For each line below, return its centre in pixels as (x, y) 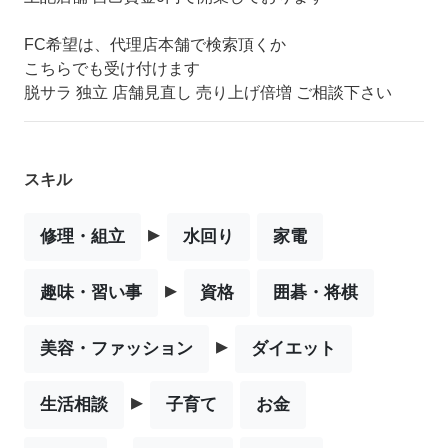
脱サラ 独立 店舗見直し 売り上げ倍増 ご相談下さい (208, 92)
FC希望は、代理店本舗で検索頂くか (155, 44)
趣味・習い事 (91, 292)
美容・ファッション (116, 348)
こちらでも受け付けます (112, 68)
